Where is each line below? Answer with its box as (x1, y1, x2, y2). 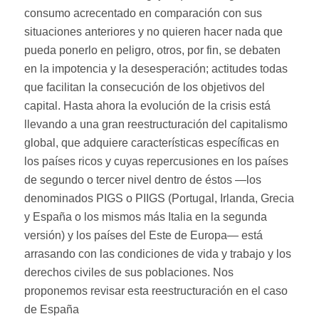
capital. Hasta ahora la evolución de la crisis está (23, 100, 271, 112)
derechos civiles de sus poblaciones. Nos (23, 266, 234, 278)
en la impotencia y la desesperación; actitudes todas (23, 63, 288, 75)
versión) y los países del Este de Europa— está (23, 229, 263, 241)
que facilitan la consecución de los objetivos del (23, 81, 265, 93)
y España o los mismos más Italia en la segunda (23, 211, 267, 223)
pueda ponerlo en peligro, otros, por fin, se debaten (23, 44, 281, 56)
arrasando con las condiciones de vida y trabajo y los (23, 248, 291, 260)
